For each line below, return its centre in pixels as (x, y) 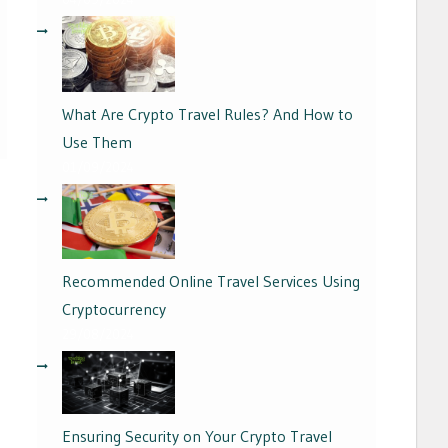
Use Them (97, 141)
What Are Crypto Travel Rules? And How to (207, 113)
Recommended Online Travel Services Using (211, 281)
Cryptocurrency (114, 309)
